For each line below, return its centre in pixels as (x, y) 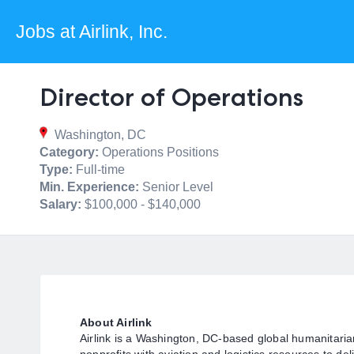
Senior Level (176, 187)
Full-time (99, 169)
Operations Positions (159, 152)
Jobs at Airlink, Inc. (92, 32)
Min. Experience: (89, 187)
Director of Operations (171, 97)
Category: (69, 152)
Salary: (60, 204)
